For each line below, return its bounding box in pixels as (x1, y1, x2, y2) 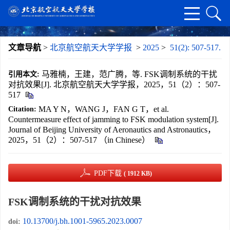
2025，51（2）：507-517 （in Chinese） (8, 136, 152, 144)
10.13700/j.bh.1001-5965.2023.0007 (23, 217, 142, 225)
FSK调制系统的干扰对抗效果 (8, 196, 141, 207)
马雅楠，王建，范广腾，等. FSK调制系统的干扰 (42, 70, 217, 79)
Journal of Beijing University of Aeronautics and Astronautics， (8, 125, 216, 134)
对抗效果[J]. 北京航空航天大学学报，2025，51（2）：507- (8, 80, 220, 89)
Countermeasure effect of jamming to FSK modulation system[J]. (8, 115, 219, 124)
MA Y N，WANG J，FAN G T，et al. (39, 105, 169, 113)
